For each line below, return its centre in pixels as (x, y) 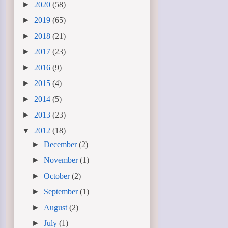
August (57, 207)
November (62, 160)
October (58, 176)
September (62, 191)
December (62, 144)
